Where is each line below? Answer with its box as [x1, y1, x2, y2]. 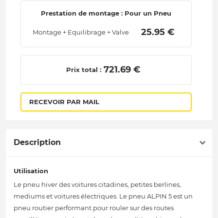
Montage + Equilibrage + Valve [32, 28, 129, 36]
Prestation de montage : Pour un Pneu [40, 9, 171, 18]
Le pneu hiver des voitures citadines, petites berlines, [14, 181, 181, 189]
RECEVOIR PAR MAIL [29, 98, 99, 106]
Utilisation [14, 167, 48, 175]
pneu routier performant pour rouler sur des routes [14, 204, 174, 212]
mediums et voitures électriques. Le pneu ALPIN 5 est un [14, 192, 193, 200]
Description [14, 138, 61, 147]
